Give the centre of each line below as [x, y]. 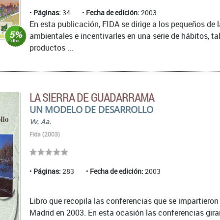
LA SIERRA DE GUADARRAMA [92, 97]
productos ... [51, 47]
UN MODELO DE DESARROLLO [91, 109]
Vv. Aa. [40, 121]
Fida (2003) [45, 134]
